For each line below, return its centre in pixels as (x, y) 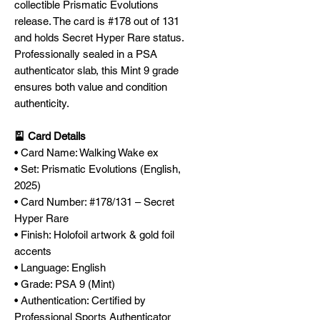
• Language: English (60, 267)
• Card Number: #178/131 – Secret (94, 202)
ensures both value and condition (91, 87)
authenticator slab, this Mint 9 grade (96, 70)
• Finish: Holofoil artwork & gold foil (94, 235)
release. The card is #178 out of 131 (97, 21)
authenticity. (42, 103)
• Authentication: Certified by (80, 300)
